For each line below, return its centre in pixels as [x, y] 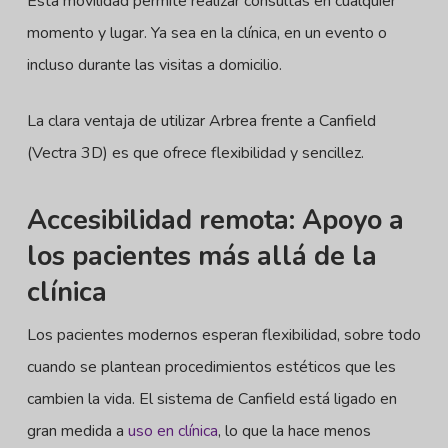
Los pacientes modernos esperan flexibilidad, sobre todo [223, 335]
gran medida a [77, 431]
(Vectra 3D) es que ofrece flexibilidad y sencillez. [195, 153]
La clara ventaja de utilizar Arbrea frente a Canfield [201, 121]
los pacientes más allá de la [201, 256]
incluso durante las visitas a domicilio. [154, 65]
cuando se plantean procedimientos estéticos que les [211, 367]
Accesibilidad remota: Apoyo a [215, 220]
